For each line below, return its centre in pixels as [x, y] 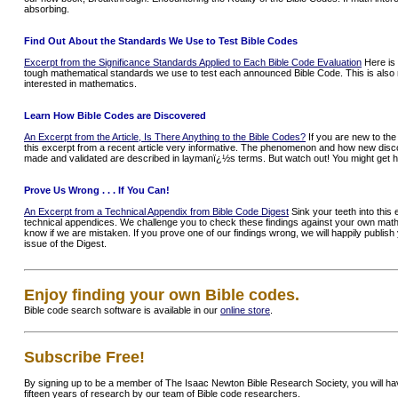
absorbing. [47, 9]
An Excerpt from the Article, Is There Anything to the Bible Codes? [165, 137]
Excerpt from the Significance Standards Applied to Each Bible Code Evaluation [193, 62]
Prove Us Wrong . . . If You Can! [97, 190]
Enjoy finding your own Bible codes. [162, 295]
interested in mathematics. [80, 84]
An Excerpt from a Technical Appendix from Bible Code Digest [156, 211]
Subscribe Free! [84, 357]
